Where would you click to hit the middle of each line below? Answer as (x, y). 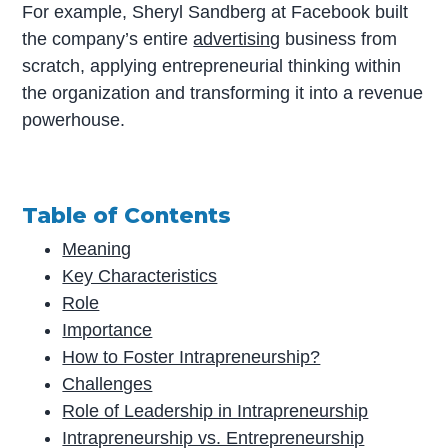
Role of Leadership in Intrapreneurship (215, 411)
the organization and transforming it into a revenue (223, 93)
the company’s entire (108, 39)
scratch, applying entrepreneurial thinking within (212, 66)
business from (339, 39)
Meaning (97, 249)
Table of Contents (127, 215)
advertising (237, 39)
